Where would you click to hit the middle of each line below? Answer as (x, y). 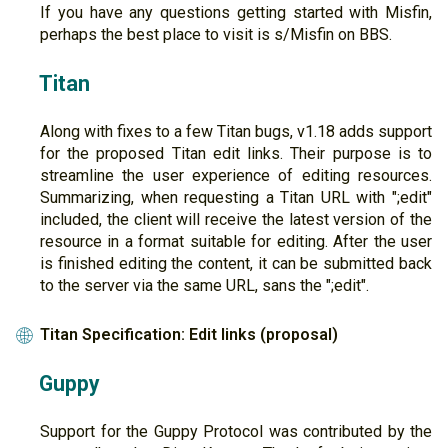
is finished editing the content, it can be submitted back (236, 264)
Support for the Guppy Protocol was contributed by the (236, 432)
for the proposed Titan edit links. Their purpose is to (236, 154)
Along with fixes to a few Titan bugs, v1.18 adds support (236, 132)
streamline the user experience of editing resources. (236, 176)
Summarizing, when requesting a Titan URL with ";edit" (236, 198)
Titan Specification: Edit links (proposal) (189, 334)
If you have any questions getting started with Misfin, (236, 13)
